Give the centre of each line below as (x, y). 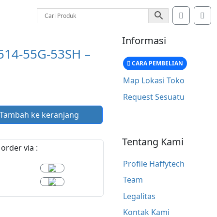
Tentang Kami (153, 141)
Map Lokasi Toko (154, 81)
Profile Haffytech (154, 163)
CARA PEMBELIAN (156, 63)
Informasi (144, 40)
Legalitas (139, 196)
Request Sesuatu (154, 97)
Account (198, 15)
